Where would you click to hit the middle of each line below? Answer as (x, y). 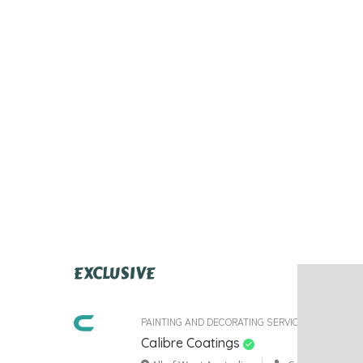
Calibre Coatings (190, 342)
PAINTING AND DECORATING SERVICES (226, 321)
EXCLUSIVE (115, 273)
